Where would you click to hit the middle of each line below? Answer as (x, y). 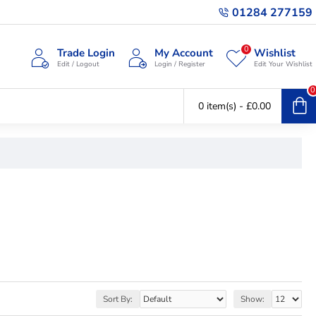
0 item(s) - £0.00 (235, 106)
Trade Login (86, 53)
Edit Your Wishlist (283, 64)
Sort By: (118, 299)
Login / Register (180, 64)
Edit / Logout (78, 64)
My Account (184, 53)
